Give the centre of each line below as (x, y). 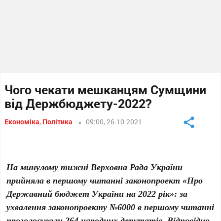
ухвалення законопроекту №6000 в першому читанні (110, 207)
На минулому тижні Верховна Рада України (95, 167)
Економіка (22, 122)
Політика (58, 122)
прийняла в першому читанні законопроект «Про (105, 180)
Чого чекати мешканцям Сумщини (106, 90)
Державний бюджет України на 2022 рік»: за (97, 193)
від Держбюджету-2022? (78, 103)
